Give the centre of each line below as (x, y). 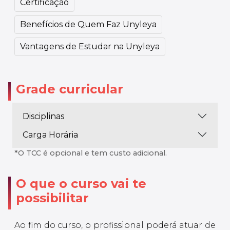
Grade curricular (70, 89)
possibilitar (52, 198)
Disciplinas (43, 116)
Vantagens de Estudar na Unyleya (90, 47)
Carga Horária (50, 135)
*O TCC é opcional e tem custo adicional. (91, 153)
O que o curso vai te (81, 184)
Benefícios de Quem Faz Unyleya (88, 25)
